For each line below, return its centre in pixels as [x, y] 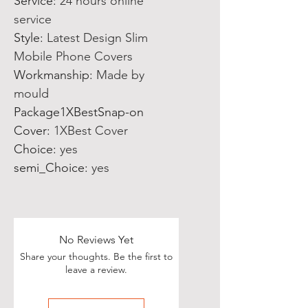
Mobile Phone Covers [73, 56]
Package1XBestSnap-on [79, 112]
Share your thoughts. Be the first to [96, 256]
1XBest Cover [91, 131]
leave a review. [96, 269]
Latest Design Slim [97, 38]
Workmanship [52, 75]
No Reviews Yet [96, 240]
